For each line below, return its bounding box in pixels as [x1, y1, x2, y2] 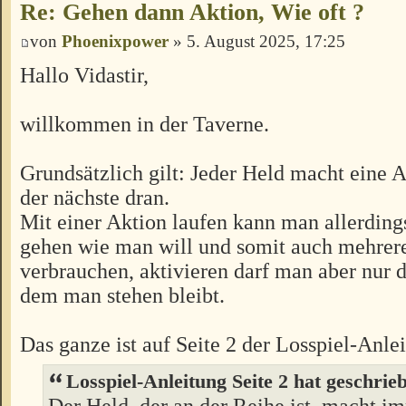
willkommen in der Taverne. [20, 111, 269, 137]
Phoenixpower [62, 31, 169, 51]
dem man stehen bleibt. [20, 283, 225, 308]
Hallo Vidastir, [20, 63, 149, 88]
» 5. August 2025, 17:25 [169, 31, 345, 51]
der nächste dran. [20, 185, 169, 210]
